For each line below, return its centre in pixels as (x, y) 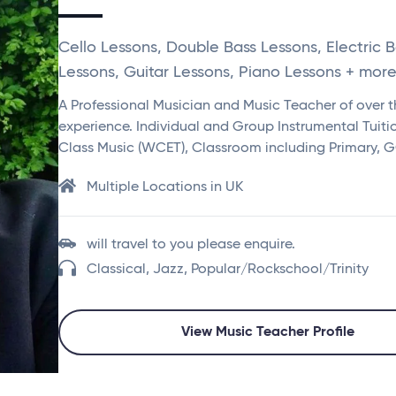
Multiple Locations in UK (165, 187)
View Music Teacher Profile (268, 332)
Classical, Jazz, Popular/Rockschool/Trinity (228, 270)
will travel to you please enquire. (191, 245)
